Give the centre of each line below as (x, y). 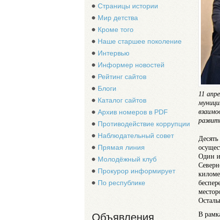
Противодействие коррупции (144, 124)
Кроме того (116, 29)
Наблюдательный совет (136, 136)
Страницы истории (128, 6)
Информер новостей (131, 65)
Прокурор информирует (137, 171)
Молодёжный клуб (127, 159)
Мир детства (118, 18)
